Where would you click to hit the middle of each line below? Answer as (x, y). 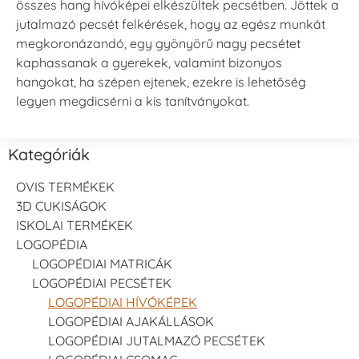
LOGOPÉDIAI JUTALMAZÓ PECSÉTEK (157, 340)
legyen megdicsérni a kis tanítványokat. (133, 101)
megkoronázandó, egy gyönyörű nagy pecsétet (158, 44)
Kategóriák (49, 154)
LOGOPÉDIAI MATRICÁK (102, 263)
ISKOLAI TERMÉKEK (75, 225)
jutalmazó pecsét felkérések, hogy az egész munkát (171, 24)
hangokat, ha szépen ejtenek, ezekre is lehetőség (161, 82)
